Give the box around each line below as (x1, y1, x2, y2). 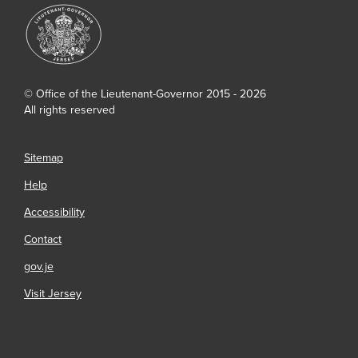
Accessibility (24, 205, 85, 219)
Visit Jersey (24, 286, 82, 300)
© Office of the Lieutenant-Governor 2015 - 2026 (24, 86, 266, 101)
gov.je (24, 259, 54, 273)
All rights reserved (24, 102, 115, 117)
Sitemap (24, 150, 63, 165)
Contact (24, 232, 62, 246)
